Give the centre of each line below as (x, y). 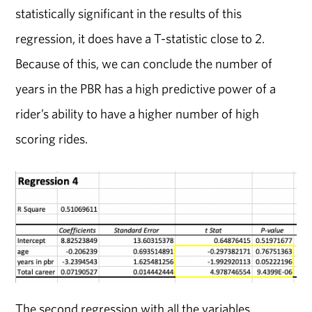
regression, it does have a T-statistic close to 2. (140, 39)
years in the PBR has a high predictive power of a (146, 89)
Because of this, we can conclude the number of (144, 64)
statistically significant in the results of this (129, 14)
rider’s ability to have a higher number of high (138, 114)
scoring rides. (52, 139)
